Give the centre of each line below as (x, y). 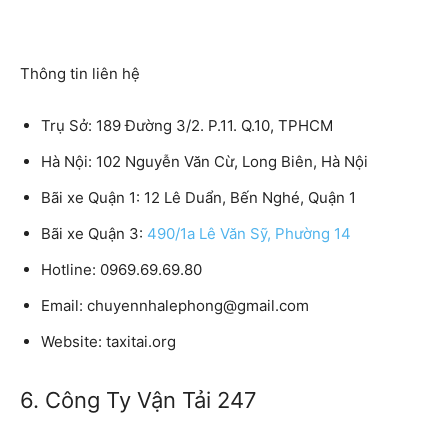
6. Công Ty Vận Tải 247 (138, 399)
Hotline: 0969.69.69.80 (121, 269)
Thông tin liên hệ (80, 73)
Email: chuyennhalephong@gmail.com (175, 305)
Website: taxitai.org (108, 341)
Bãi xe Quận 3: (94, 233)
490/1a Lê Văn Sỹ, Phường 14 (249, 233)
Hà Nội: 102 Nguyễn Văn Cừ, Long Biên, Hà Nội (204, 161)
